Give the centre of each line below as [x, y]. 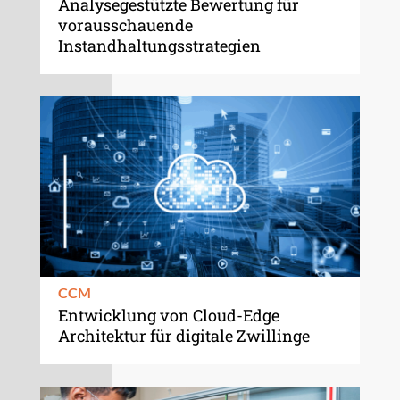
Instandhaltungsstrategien [159, 46]
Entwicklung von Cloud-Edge [168, 315]
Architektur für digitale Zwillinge [183, 335]
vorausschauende [125, 25]
